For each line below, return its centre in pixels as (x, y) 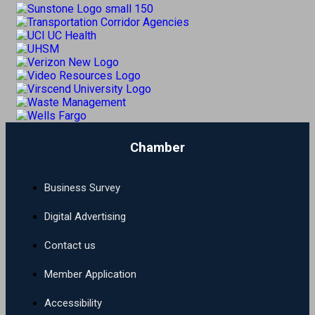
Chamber (157, 147)
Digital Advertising (85, 217)
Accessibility (73, 303)
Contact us (70, 246)
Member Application (90, 275)
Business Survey (82, 188)
